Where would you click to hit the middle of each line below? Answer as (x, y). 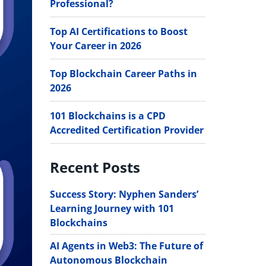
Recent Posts (95, 167)
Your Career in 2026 (95, 45)
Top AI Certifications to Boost (118, 31)
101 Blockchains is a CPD (107, 115)
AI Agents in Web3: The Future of (126, 246)
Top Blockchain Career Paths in (123, 73)
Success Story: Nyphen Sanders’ (124, 194)
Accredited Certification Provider (126, 130)
